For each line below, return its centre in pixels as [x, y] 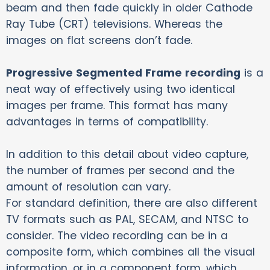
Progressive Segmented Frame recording [123, 73]
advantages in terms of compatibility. [107, 122]
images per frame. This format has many [117, 106]
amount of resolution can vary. [88, 187]
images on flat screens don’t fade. [99, 41]
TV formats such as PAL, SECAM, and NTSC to [127, 220]
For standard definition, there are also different [132, 203]
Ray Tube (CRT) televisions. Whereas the [114, 24]
